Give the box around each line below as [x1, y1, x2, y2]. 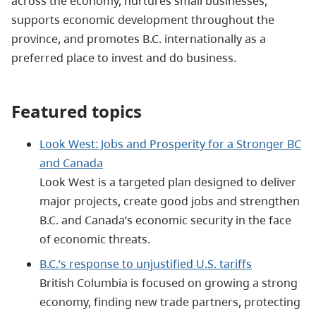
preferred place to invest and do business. [11, 50, 236, 66]
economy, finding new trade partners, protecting [39, 293, 300, 310]
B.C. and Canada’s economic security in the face [39, 212, 291, 228]
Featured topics [11, 99, 142, 123]
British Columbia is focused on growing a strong [39, 274, 298, 291]
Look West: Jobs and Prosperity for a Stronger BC [39, 135, 301, 152]
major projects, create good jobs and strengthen [39, 193, 300, 209]
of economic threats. [39, 231, 150, 247]
